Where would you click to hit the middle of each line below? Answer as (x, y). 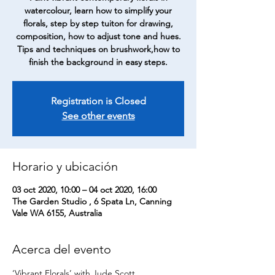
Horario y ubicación (65, 167)
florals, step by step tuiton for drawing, (98, 24)
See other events (98, 116)
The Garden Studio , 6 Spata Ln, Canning (92, 202)
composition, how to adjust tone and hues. (98, 37)
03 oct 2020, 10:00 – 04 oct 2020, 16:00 (84, 190)
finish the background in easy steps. (98, 62)
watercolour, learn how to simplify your (98, 11)
